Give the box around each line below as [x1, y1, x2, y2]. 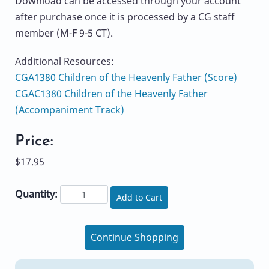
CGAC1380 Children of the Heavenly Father [15, 86, 208, 100]
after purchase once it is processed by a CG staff [15, 10, 235, 24]
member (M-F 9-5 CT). [15, 26, 113, 40]
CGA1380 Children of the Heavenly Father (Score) [15, 70, 237, 84]
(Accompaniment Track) [15, 103, 124, 116]
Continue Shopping [91, 231, 178, 244]
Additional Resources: [15, 54, 114, 68]
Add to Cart [116, 191, 162, 203]
